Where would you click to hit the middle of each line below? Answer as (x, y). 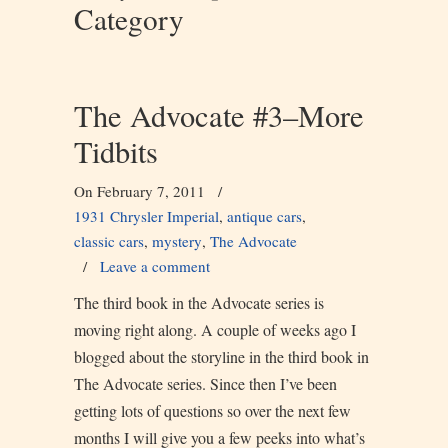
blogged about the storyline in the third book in (221, 356)
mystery (177, 241)
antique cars (264, 216)
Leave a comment (155, 266)
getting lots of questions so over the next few (212, 410)
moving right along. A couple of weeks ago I (215, 329)
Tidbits (116, 151)
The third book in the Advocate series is (199, 302)
